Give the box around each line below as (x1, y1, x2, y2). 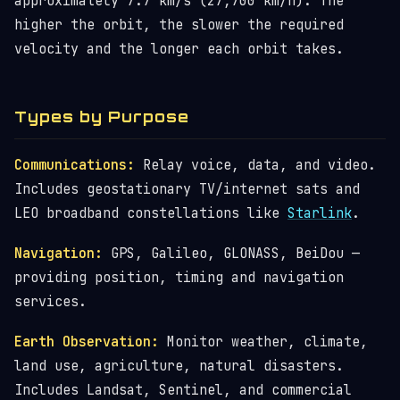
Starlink (287, 204, 352, 222)
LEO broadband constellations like (14, 204, 287, 222)
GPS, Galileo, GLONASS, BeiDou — (103, 245, 360, 262)
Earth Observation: (14, 333, 159, 351)
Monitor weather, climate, (159, 333, 368, 351)
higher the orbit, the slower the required (14, 16, 344, 34)
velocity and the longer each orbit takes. (14, 40, 344, 58)
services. (14, 293, 87, 311)
